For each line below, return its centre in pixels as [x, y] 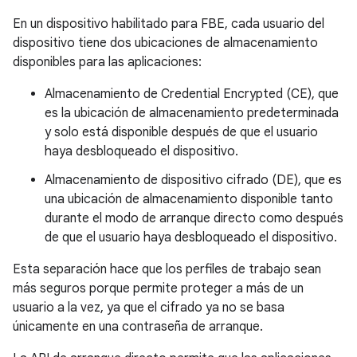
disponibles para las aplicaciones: [107, 62]
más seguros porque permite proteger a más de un [158, 288]
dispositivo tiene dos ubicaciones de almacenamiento [165, 43]
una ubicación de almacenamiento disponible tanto [189, 199]
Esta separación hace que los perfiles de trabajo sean [167, 269]
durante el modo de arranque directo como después [194, 218]
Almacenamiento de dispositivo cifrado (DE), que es [193, 180]
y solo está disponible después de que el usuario [181, 132]
